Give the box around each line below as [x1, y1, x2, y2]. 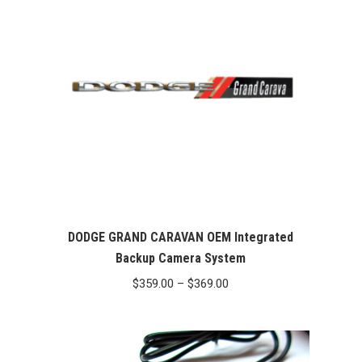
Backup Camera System [116, 250, 246, 267]
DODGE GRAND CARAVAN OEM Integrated [68, 229, 294, 246]
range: [228, 297, 261, 313]
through [228, 341, 270, 356]
